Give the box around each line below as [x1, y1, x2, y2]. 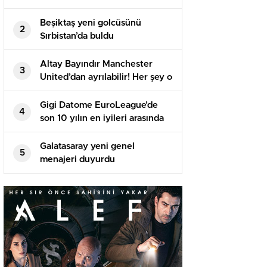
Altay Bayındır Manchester [40, 60, 153, 69]
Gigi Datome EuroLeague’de [40, 101, 158, 110]
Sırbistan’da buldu [40, 32, 114, 41]
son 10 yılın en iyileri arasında [40, 114, 164, 123]
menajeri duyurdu [40, 155, 115, 164]
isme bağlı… [40, 86, 89, 95]
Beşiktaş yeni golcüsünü [40, 18, 141, 28]
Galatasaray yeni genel [40, 142, 135, 151]
